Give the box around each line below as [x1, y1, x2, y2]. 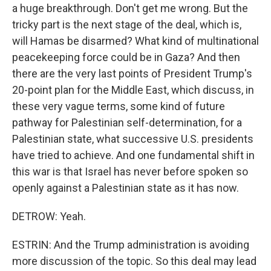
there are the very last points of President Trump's [12, 67, 252, 80]
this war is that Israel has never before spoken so [12, 165, 248, 178]
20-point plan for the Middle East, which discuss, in [12, 83, 254, 96]
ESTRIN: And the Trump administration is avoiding [12, 238, 249, 251]
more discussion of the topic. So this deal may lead [12, 255, 256, 267]
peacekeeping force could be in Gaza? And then [12, 51, 240, 64]
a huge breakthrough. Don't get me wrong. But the [12, 2, 248, 15]
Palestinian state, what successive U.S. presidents [12, 132, 253, 145]
